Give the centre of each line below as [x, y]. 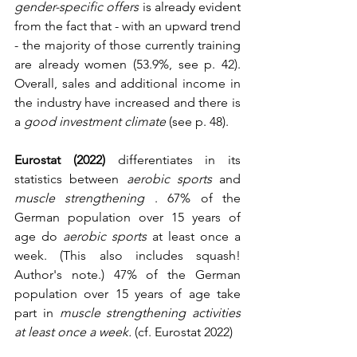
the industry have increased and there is [127, 103]
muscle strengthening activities [150, 313]
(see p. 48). [197, 122]
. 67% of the [193, 198]
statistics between [71, 179]
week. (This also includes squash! [127, 256]
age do [39, 237]
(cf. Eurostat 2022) [182, 332]
